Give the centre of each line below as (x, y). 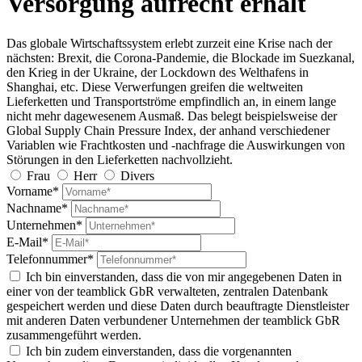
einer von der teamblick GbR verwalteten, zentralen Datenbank (167, 291)
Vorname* (33, 191)
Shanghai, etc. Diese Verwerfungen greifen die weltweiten (155, 86)
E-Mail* (27, 242)
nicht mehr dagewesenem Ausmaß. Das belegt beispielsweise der (172, 116)
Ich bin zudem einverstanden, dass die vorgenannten (157, 351)
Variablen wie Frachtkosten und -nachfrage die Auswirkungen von (176, 145)
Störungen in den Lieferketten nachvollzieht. (120, 159)
